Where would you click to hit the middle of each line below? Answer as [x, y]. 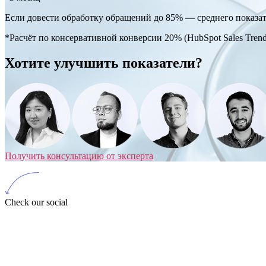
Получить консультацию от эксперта [79, 156]
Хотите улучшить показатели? [104, 63]
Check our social [36, 202]
